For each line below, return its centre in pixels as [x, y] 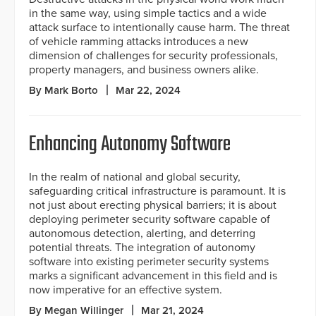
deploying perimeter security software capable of [150, 219]
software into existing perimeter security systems [149, 261]
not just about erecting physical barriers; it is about [153, 205]
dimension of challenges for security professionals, [153, 55]
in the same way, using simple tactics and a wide [148, 13]
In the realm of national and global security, [135, 177]
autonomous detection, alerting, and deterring [142, 233]
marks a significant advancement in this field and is [153, 275]
